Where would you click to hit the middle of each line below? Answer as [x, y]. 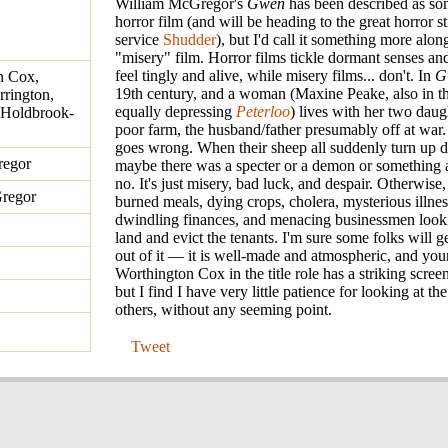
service [139, 40]
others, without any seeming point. [223, 310]
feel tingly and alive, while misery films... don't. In [275, 76]
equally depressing [175, 112]
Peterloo [263, 112]
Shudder [189, 40]
